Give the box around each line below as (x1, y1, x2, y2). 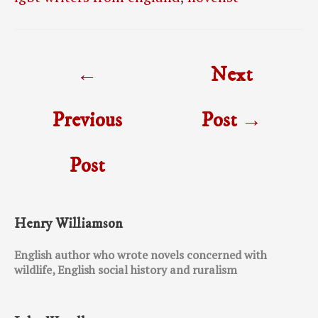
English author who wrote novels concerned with (14, 247, 267, 263)
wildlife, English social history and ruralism (14, 262, 237, 278)
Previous (51, 108, 122, 134)
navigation (13, 73, 75, 92)
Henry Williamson (14, 215, 123, 234)
